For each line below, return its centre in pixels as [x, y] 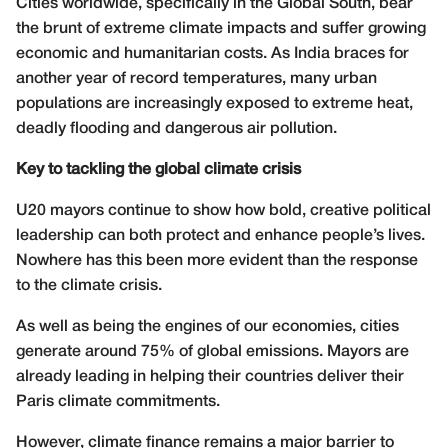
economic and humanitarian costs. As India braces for [212, 53]
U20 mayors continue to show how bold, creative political [223, 210]
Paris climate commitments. [118, 401]
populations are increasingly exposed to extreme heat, [214, 103]
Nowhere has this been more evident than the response [217, 260]
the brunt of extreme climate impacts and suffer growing [221, 28]
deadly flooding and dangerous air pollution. [176, 128]
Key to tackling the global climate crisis [158, 169]
